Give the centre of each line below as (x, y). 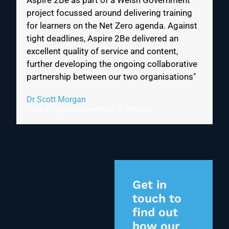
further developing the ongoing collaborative (112, 64)
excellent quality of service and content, (102, 51)
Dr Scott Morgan (56, 100)
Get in (150, 185)
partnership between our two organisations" (111, 77)
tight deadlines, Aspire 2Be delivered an (102, 39)
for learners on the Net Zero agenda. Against (112, 26)
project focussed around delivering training (109, 13)
